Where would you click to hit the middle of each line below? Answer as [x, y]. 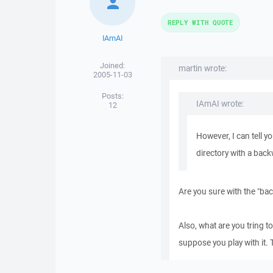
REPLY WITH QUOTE [200, 22]
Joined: [113, 66]
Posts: [112, 96]
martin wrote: [202, 68]
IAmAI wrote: [220, 104]
